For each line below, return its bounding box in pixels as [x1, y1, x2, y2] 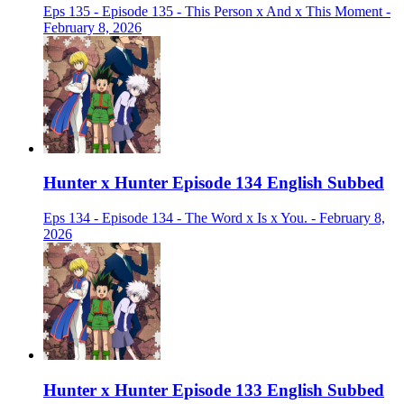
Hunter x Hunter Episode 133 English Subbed [43, 380, 384, 399]
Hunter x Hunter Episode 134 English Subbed [43, 173, 384, 193]
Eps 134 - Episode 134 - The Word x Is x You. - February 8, [43, 210, 385, 225]
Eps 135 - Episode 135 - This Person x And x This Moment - [43, 3, 390, 19]
